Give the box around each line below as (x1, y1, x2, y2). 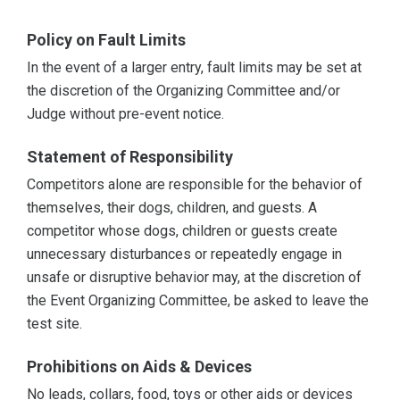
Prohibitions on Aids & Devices (27, 357, 252, 377)
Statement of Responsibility (27, 147, 233, 167)
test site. (27, 315, 82, 333)
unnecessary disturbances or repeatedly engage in (27, 246, 342, 263)
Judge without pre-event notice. (27, 105, 224, 123)
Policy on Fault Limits (27, 30, 186, 50)
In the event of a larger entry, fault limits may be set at (27, 59, 362, 77)
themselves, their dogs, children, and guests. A (27, 199, 317, 217)
